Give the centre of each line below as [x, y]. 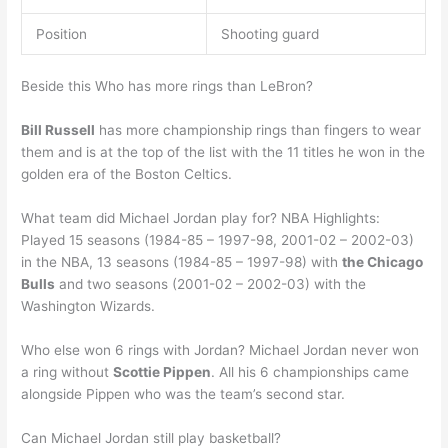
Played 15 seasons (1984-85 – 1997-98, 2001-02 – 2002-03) [218, 240]
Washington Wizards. [88, 306]
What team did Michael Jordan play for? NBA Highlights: [201, 218]
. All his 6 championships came [310, 372]
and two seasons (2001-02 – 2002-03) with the [211, 284]
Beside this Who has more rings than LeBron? [167, 86]
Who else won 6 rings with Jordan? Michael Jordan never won [220, 350]
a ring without [67, 372]
